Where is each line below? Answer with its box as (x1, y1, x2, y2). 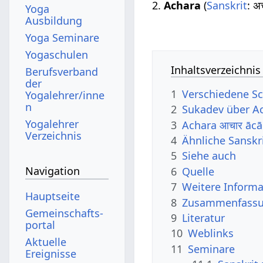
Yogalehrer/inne (25, 87, 105, 102)
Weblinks (188, 226, 234, 241)
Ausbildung (25, 13, 83, 28)
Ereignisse (25, 246, 77, 261)
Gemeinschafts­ (25, 205, 104, 220)
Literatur (182, 210, 225, 225)
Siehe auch (182, 149, 237, 163)
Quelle (182, 164, 215, 178)
